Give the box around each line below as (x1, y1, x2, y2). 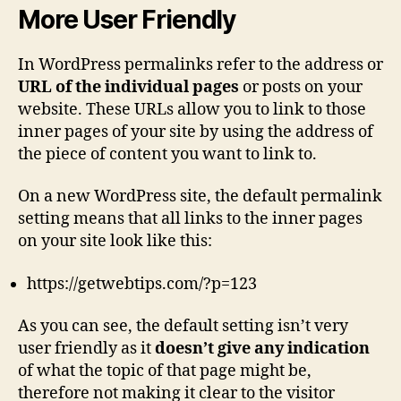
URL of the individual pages (18, 76, 239, 98)
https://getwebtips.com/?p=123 (27, 273, 257, 294)
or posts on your (239, 76, 363, 98)
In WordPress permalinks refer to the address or (18, 54, 383, 75)
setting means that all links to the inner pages (18, 209, 363, 230)
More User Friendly (18, 4, 236, 35)
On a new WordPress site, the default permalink (18, 186, 382, 208)
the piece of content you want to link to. (18, 143, 317, 165)
